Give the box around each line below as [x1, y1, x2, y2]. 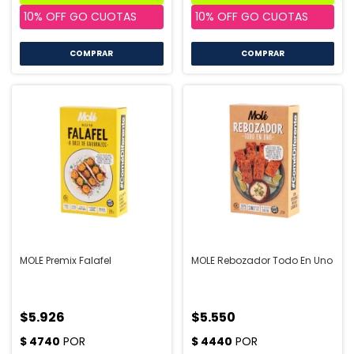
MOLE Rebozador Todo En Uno [190, 254, 333, 268]
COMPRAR [70, 47, 114, 59]
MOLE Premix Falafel [20, 254, 111, 268]
